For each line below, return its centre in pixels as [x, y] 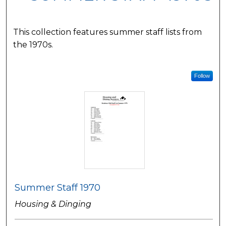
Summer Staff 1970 [58, 188]
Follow [202, 76]
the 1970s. [33, 44]
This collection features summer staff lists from [108, 32]
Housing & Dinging [53, 204]
